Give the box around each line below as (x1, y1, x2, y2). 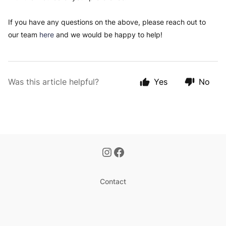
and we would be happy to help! (54, 30, 164, 39)
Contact (100, 177, 126, 186)
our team (8, 30, 39, 39)
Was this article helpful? (8, 77, 99, 87)
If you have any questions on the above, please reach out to (8, 18, 206, 26)
